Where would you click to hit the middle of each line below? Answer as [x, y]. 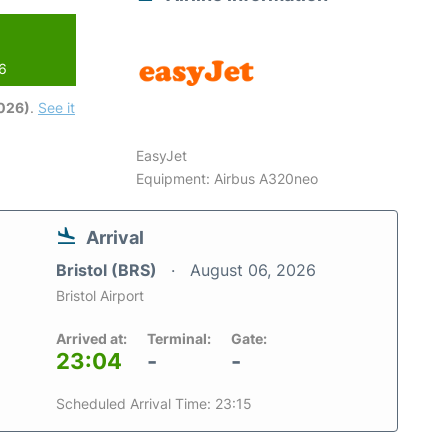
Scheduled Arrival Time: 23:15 [154, 403]
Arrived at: [91, 338]
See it [56, 107]
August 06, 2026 [253, 269]
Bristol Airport [100, 295]
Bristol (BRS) [108, 269]
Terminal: [179, 338]
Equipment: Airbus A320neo [227, 178]
